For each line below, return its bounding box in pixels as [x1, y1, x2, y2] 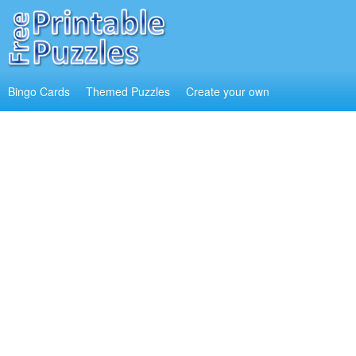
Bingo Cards [8, 83, 70, 99]
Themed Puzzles [86, 83, 170, 99]
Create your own [186, 83, 269, 99]
